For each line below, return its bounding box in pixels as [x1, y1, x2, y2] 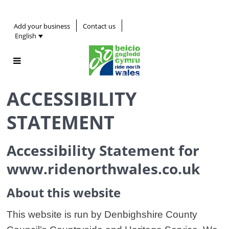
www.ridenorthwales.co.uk [7, 159, 200, 179]
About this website [7, 184, 121, 201]
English [15, 31, 36, 41]
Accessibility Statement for [7, 141, 199, 161]
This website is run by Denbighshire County [7, 209, 197, 220]
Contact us [83, 21, 116, 31]
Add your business [14, 21, 70, 31]
